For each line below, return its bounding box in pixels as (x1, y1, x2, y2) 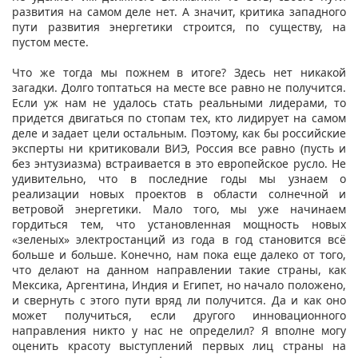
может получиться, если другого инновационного (12, 307, 346, 323)
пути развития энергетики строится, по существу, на (12, 18, 346, 34)
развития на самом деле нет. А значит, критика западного (12, 3, 346, 19)
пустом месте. (12, 34, 92, 50)
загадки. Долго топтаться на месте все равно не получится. (12, 79, 346, 95)
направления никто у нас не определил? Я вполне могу (12, 322, 346, 338)
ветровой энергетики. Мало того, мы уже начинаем (12, 201, 346, 217)
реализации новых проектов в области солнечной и (12, 185, 346, 201)
